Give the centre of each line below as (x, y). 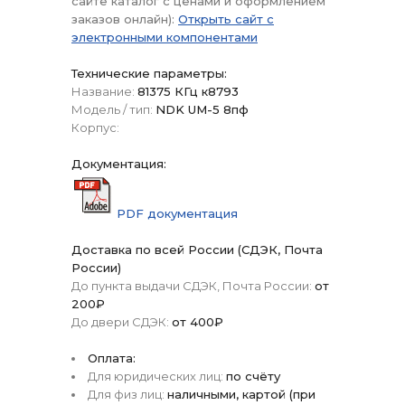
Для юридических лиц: (155, 377)
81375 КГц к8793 (188, 92)
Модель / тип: (112, 110)
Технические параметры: (149, 74)
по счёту (253, 377)
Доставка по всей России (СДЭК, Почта (197, 250)
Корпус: (95, 128)
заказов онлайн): (125, 19)
